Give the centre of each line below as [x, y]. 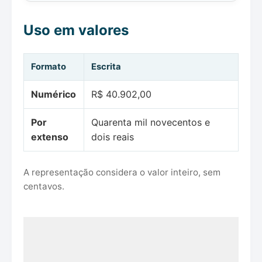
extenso [50, 137]
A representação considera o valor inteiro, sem [122, 173]
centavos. [44, 187]
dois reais [113, 137]
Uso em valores [76, 30]
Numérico [54, 94]
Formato [49, 67]
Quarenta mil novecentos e [151, 123]
